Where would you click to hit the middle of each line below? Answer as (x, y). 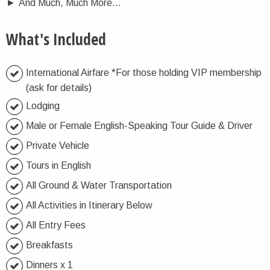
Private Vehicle (58, 146)
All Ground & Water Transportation (99, 185)
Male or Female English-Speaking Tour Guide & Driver (139, 126)
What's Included (56, 39)
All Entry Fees (56, 225)
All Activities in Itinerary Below (89, 205)
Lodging (43, 106)
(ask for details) (59, 88)
